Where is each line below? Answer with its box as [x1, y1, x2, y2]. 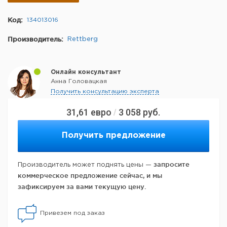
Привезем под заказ [40, 210, 105, 216]
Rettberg [67, 36, 98, 43]
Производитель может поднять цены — [18, 162, 154, 168]
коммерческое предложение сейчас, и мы [18, 172, 162, 179]
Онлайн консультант [51, 69, 121, 75]
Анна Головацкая [51, 79, 107, 85]
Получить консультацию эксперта [51, 89, 159, 95]
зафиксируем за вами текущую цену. [18, 183, 146, 191]
